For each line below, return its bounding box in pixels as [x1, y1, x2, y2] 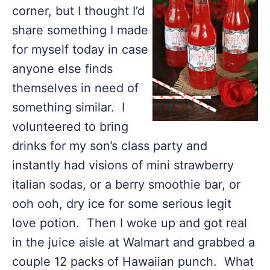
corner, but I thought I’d [12, 4, 145, 18]
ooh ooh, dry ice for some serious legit [12, 196, 231, 211]
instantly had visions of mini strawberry [12, 158, 234, 172]
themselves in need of [12, 81, 139, 95]
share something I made [12, 23, 148, 37]
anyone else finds [12, 61, 113, 76]
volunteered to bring [12, 119, 128, 134]
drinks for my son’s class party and [12, 139, 207, 153]
